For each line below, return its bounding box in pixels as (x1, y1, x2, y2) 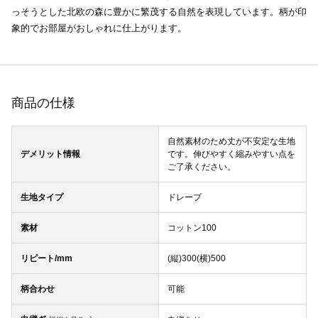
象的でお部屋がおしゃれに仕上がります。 (11, 23, 187, 34)
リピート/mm (21, 253, 72, 264)
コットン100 (168, 223, 216, 234)
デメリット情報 (21, 149, 80, 160)
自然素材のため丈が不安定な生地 (168, 136, 295, 147)
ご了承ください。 (168, 162, 236, 172)
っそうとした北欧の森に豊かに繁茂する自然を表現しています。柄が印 (11, 6, 307, 18)
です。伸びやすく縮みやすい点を (168, 149, 295, 160)
